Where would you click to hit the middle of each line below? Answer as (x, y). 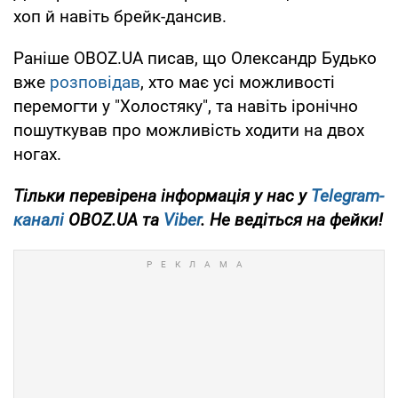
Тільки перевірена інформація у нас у (162, 196)
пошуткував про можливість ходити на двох (189, 131)
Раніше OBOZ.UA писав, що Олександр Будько (195, 59)
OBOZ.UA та (114, 220)
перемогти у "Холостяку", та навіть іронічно (186, 107)
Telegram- (347, 196)
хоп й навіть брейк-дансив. (120, 17)
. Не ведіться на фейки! (292, 220)
